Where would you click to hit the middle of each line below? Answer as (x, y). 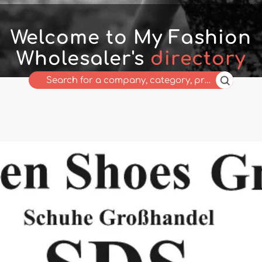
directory (198, 59)
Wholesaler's (83, 59)
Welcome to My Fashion (131, 38)
